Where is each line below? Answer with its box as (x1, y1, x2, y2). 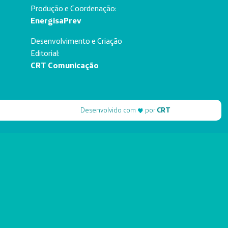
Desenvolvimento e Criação (31, 36, 123, 46)
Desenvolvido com (80, 105, 137, 115)
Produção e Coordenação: (31, 3, 117, 13)
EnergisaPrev (31, 15, 81, 25)
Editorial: (31, 48, 60, 58)
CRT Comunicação (31, 60, 99, 70)
